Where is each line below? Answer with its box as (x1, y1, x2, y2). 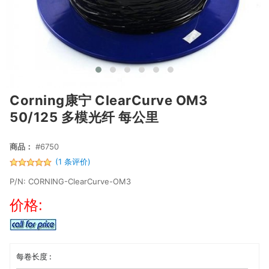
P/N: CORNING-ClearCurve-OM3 (10, 177, 131, 187)
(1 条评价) (55, 157, 91, 167)
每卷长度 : (16, 252, 52, 261)
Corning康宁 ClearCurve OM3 (10, 92, 208, 109)
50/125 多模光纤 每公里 (10, 109, 159, 125)
